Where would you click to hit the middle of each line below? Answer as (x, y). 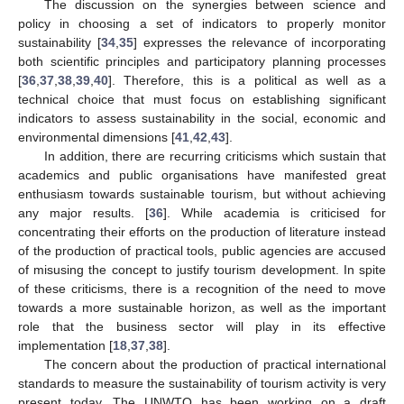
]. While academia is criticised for (275, 213)
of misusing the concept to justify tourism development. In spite (202, 270)
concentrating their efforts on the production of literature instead (202, 232)
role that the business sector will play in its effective (202, 327)
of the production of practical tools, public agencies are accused (202, 251)
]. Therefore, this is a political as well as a (247, 81)
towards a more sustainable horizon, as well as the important (202, 308)
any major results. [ (83, 213)
